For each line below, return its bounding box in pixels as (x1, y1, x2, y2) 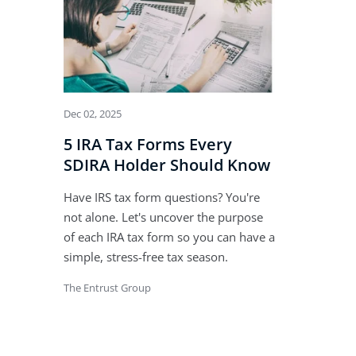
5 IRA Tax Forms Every (64, 133, 232, 155)
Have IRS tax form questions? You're (64, 188, 260, 205)
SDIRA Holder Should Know (64, 153, 270, 176)
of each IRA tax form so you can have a (64, 228, 275, 245)
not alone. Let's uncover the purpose (64, 208, 263, 225)
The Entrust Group (64, 280, 151, 295)
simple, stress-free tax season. (64, 248, 228, 265)
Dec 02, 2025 (64, 106, 122, 121)
